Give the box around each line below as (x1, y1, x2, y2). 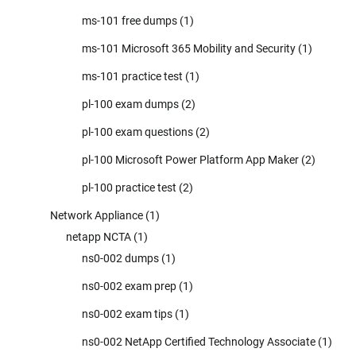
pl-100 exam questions (82, 125, 193, 138)
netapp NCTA (66, 230, 131, 243)
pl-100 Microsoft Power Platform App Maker (82, 153, 299, 166)
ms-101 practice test (82, 69, 183, 83)
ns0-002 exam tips (82, 307, 172, 320)
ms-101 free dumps (82, 14, 177, 27)
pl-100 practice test (82, 180, 176, 194)
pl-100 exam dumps (82, 97, 179, 110)
